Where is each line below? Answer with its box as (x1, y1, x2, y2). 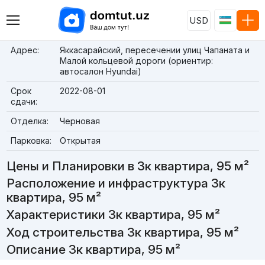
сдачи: (10, 96, 37, 106)
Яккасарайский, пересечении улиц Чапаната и (59, 45, 250, 55)
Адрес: (10, 45, 39, 55)
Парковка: (10, 135, 51, 146)
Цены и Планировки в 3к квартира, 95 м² (6, 159, 249, 173)
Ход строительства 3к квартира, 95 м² (6, 224, 239, 240)
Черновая (59, 116, 100, 126)
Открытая (59, 135, 101, 146)
